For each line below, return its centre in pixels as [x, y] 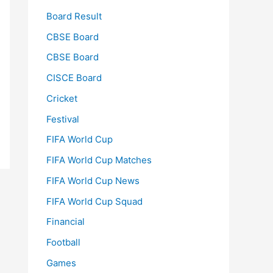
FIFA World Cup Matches [99, 160]
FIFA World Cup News [93, 180]
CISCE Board [74, 78]
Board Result [74, 16]
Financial [66, 222]
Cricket [62, 98]
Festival [63, 119]
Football [63, 242]
